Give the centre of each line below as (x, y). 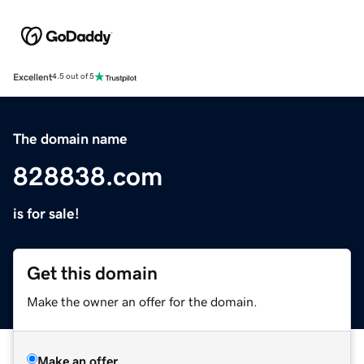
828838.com (88, 176)
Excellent (32, 77)
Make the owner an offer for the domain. (142, 301)
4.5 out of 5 (73, 77)
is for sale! (46, 213)
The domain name (70, 139)
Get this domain (92, 273)
